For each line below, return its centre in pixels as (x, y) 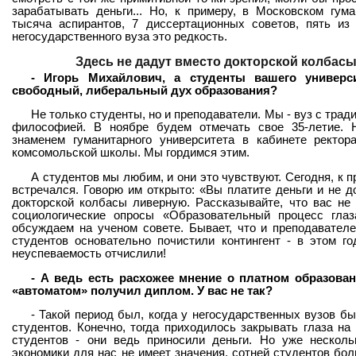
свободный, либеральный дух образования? (145, 90)
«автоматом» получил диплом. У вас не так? (142, 290)
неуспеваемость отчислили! (89, 253)
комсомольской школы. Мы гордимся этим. (131, 153)
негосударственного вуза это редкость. (120, 36)
